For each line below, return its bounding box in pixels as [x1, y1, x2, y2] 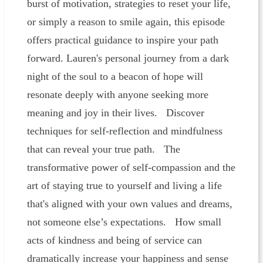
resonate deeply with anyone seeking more [26, 89, 208, 101]
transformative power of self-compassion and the [26, 161, 235, 174]
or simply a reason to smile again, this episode [26, 16, 225, 28]
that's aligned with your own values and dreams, [26, 198, 232, 210]
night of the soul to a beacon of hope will [26, 70, 203, 83]
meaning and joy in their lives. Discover [26, 107, 204, 119]
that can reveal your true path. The [26, 143, 180, 156]
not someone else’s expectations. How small [26, 216, 221, 228]
